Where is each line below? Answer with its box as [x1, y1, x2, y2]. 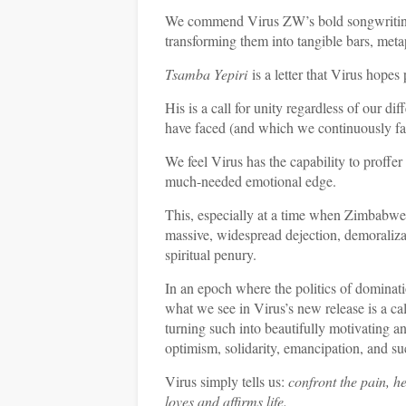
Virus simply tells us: [165, 372, 288, 391]
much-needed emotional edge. [165, 171, 336, 190]
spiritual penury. [165, 245, 256, 264]
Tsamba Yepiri [165, 64, 247, 83]
